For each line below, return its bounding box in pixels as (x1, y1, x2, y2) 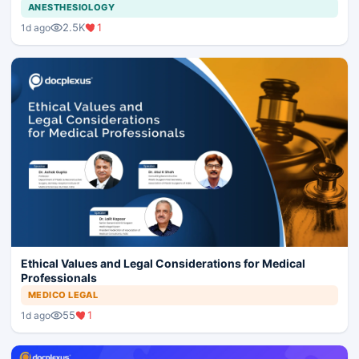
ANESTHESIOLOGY (28, 2, 115, 14)
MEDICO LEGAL (28, 289, 99, 301)
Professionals (21, 271, 97, 285)
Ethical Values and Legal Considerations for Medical (21, 256, 305, 271)
